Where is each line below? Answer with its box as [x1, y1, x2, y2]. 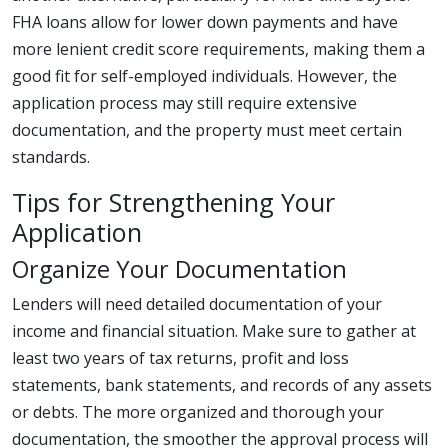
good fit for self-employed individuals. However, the [12, 65, 397, 87]
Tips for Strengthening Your [12, 185, 335, 219]
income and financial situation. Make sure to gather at [12, 320, 416, 342]
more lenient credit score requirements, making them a [12, 38, 425, 60]
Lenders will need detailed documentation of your [12, 293, 382, 315]
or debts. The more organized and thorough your [12, 401, 384, 423]
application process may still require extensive [12, 92, 357, 114]
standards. [12, 146, 90, 168]
